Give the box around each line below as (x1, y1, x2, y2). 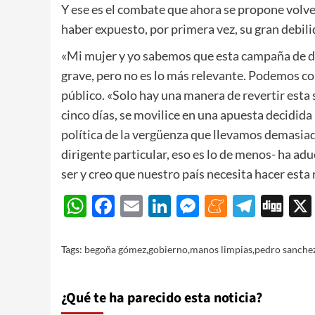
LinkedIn (171, 192, 256, 220)
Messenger (199, 192, 308, 220)
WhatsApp (86, 192, 193, 220)
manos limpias (190, 243, 252, 256)
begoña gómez (84, 243, 146, 256)
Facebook (115, 192, 211, 220)
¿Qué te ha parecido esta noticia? (61, 288, 262, 309)
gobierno (148, 243, 188, 256)
